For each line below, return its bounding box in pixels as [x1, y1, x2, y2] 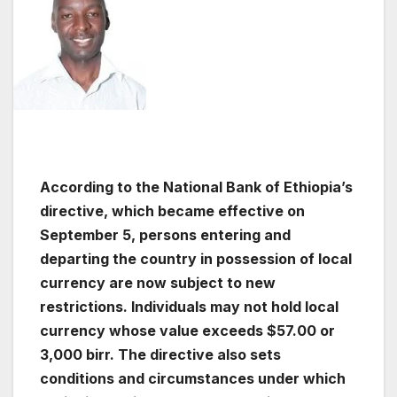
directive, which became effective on [40, 202, 305, 221]
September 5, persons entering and [40, 226, 291, 245]
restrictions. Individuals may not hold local [40, 298, 339, 316]
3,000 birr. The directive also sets [40, 346, 281, 364]
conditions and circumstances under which [40, 370, 346, 388]
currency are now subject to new [40, 274, 276, 292]
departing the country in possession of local [40, 250, 352, 269]
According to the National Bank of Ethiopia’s [40, 178, 353, 197]
